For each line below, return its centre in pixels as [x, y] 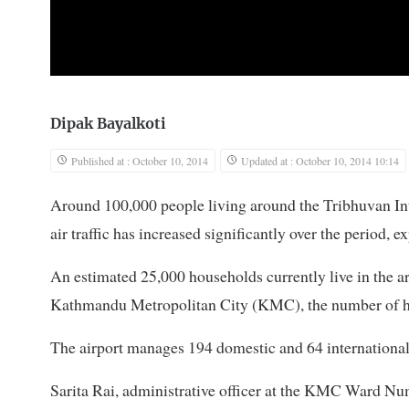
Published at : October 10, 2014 [140, 160]
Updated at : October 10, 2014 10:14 [320, 160]
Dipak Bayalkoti [108, 124]
